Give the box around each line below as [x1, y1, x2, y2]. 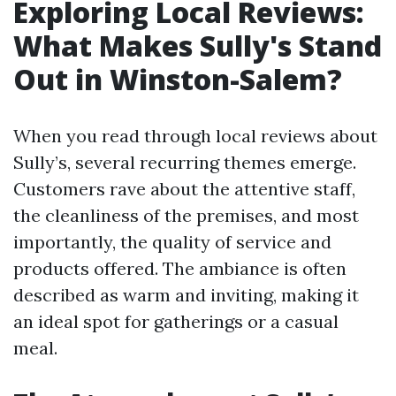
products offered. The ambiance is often [13, 257, 346, 279]
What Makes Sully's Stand [13, 27, 382, 65]
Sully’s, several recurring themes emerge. [13, 151, 356, 173]
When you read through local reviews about [13, 125, 377, 147]
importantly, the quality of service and [13, 231, 331, 253]
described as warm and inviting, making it [13, 284, 359, 306]
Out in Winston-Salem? [13, 60, 342, 98]
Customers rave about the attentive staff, [13, 178, 355, 200]
